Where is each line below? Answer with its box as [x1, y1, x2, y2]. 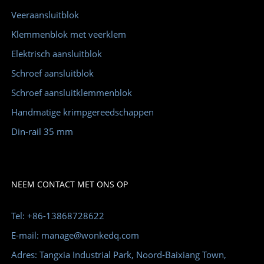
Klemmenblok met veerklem [11, 28, 126, 41]
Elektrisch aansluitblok [11, 48, 102, 60]
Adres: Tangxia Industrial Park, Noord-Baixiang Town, [11, 249, 226, 261]
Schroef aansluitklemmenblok [11, 87, 132, 99]
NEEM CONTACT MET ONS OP [11, 179, 128, 190]
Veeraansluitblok [11, 9, 79, 21]
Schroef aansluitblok [11, 67, 94, 80]
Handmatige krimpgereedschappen [11, 106, 154, 118]
